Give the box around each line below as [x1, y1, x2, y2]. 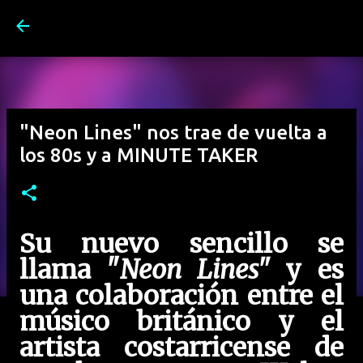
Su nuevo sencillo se [19, 228, 344, 260]
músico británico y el [19, 305, 344, 338]
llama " [19, 254, 120, 286]
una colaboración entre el [19, 280, 344, 312]
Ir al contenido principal [157, 13, 297, 28]
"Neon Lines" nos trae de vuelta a [19, 122, 327, 143]
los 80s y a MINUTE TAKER [19, 144, 258, 166]
